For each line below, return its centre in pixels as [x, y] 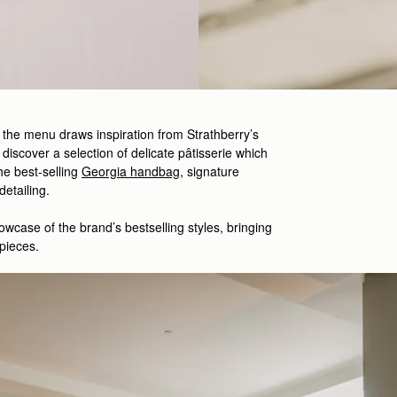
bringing [249, 227]
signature [213, 171]
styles [204, 227]
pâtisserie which [223, 152]
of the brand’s [83, 227]
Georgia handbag [131, 171]
